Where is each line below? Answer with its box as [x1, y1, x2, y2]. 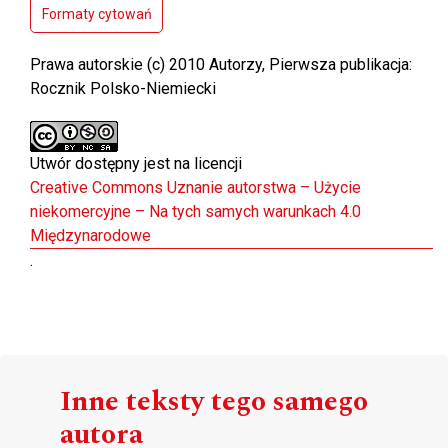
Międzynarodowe [30, 226, 151, 246]
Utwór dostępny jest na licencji [30, 154, 242, 174]
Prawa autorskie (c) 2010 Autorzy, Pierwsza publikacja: [30, 55, 412, 75]
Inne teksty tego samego [60, 380, 368, 424]
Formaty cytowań [41, 6, 152, 23]
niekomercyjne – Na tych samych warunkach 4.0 [30, 202, 361, 222]
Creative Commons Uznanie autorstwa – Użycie [30, 178, 361, 198]
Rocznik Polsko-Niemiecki [30, 79, 216, 99]
